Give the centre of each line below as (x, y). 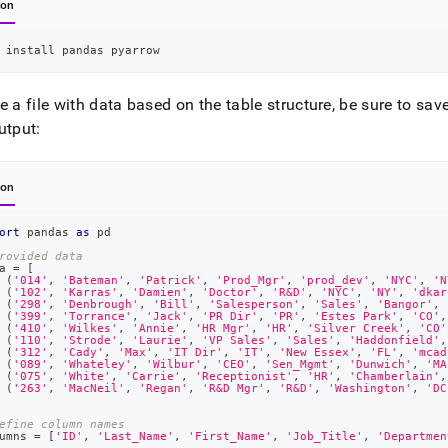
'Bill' (174, 304)
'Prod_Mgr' (251, 280)
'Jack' (167, 316)
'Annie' (157, 328)
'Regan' (164, 388)
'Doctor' (230, 292)
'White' (87, 376)
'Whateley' (97, 364)
